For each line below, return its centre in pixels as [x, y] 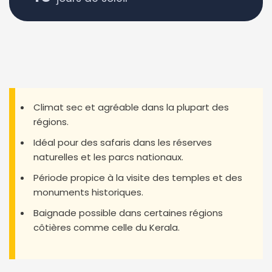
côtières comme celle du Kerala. [107, 227]
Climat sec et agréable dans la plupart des [131, 107]
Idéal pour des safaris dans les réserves [123, 142]
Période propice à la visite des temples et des [138, 177]
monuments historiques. [88, 192]
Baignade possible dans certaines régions [128, 212]
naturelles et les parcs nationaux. [108, 157]
